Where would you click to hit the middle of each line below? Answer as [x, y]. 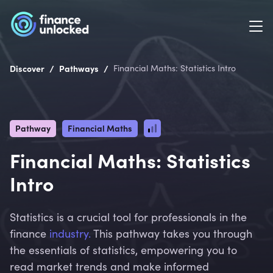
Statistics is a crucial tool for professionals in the [128, 217]
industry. [70, 233]
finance [30, 233]
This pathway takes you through [172, 233]
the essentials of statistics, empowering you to [123, 250]
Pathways [79, 68]
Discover [27, 68]
